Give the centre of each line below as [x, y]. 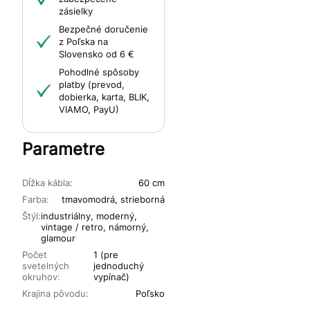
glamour [58, 238]
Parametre [63, 149]
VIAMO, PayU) [89, 109]
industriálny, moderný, [89, 216]
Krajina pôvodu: [55, 293]
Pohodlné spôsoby [99, 72]
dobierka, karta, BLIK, [104, 97]
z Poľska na [83, 41]
